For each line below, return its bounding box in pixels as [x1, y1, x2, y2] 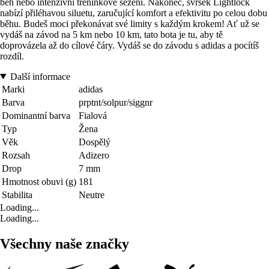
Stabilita [2, 189, 32, 200]
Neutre [79, 189, 104, 200]
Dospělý [79, 136, 110, 147]
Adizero [79, 150, 109, 160]
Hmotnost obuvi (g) [2, 176, 76, 187]
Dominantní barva [2, 110, 70, 121]
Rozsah [2, 150, 30, 160]
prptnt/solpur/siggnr [79, 97, 153, 107]
